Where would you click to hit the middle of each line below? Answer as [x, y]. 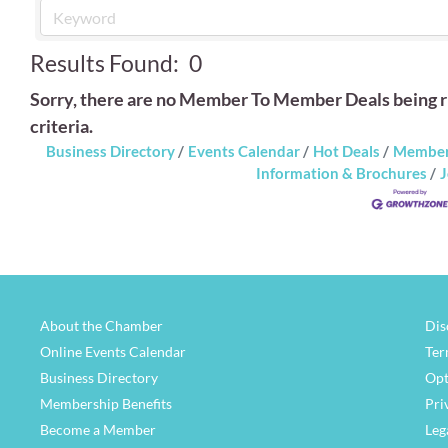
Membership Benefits [106, 404]
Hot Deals [346, 151]
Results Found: [104, 64]
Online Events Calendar [113, 352]
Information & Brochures [341, 173]
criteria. [61, 126]
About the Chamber [101, 326]
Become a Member [98, 430]
